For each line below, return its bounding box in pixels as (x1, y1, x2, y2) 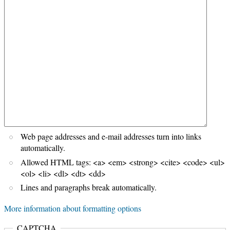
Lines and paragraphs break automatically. (21, 182, 157, 193)
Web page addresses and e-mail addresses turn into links (21, 131, 201, 142)
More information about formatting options (4, 203, 141, 214)
